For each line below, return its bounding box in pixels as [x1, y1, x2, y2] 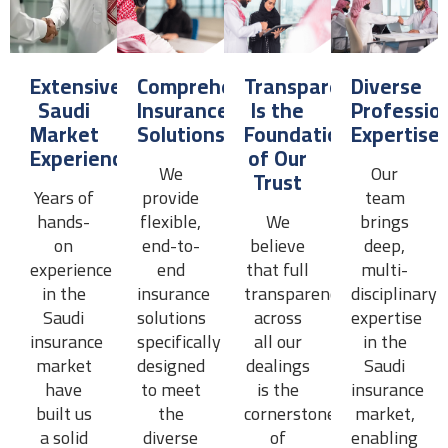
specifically [137, 324, 221, 358]
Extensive [30, 66, 122, 106]
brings [360, 204, 409, 238]
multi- [361, 252, 408, 286]
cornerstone [244, 396, 336, 430]
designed [137, 348, 205, 382]
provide [142, 180, 199, 214]
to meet [140, 372, 201, 406]
